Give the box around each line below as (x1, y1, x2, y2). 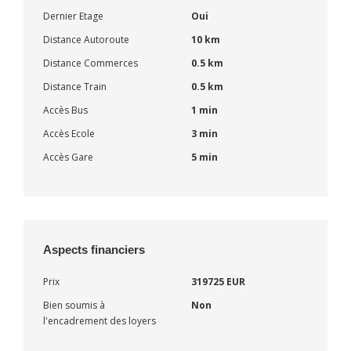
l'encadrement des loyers (43, 313, 156, 327)
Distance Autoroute (43, 32, 129, 46)
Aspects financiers (43, 242, 145, 256)
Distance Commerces (43, 56, 138, 70)
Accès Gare (43, 150, 93, 164)
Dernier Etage (43, 9, 103, 23)
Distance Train (43, 79, 107, 93)
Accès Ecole (43, 126, 95, 140)
